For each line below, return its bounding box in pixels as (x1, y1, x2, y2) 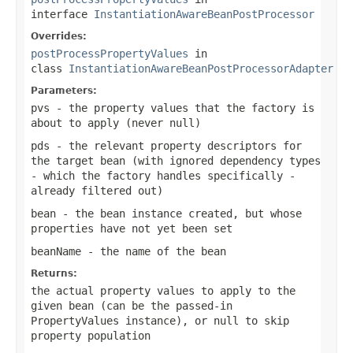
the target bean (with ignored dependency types (31, 154, 321, 167)
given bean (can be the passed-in (31, 299, 232, 312)
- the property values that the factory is (50, 101, 314, 114)
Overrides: (31, 30, 87, 42)
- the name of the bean (81, 244, 226, 258)
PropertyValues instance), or (31, 314, 214, 327)
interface (31, 7, 94, 20)
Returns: (31, 267, 77, 279)
